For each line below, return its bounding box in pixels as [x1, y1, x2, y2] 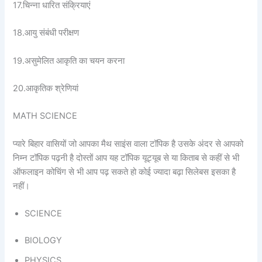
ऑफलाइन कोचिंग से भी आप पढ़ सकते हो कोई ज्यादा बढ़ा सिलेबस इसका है [13, 166, 236, 177]
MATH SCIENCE [13, 111, 78, 122]
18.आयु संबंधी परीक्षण [13, 27, 80, 39]
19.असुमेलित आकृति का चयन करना [13, 55, 125, 66]
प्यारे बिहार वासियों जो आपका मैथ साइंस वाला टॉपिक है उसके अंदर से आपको [13, 138, 244, 149]
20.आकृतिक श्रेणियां [13, 82, 79, 94]
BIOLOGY [25, 235, 63, 246]
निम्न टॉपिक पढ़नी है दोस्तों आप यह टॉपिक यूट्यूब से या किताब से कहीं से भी [13, 152, 240, 163]
